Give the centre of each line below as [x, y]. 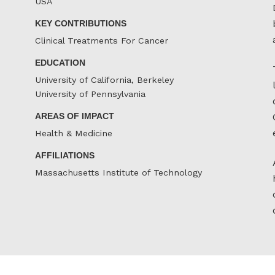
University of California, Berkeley [104, 80]
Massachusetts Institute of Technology [118, 173]
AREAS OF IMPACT [75, 116]
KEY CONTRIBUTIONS [81, 23]
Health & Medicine [74, 134]
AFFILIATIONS [65, 155]
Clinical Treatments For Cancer [102, 41]
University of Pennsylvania [90, 94]
